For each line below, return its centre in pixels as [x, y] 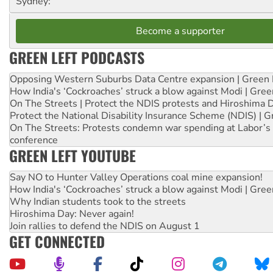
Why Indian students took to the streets [98, 202]
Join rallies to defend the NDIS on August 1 [105, 226]
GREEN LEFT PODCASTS [77, 58]
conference [34, 140]
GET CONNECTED [57, 242]
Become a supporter [180, 31]
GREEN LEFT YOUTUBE [73, 156]
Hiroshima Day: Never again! [72, 214]
